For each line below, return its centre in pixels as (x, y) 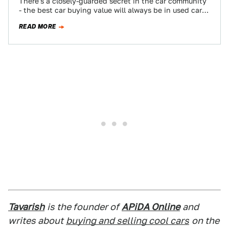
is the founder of (83, 207)
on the (205, 221)
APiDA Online (151, 207)
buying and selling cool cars (128, 221)
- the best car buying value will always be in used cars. (113, 10)
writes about (36, 221)
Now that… (38, 19)
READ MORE (38, 27)
